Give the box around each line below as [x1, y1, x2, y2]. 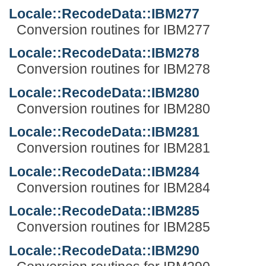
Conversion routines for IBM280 [16, 100, 210, 116]
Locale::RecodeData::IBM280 [9, 84, 199, 100]
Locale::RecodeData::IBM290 [9, 243, 199, 258]
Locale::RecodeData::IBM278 [9, 45, 199, 61]
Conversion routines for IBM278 [16, 61, 210, 77]
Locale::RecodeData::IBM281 [9, 124, 199, 140]
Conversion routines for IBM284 [16, 179, 210, 195]
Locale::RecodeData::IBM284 [9, 163, 199, 179]
